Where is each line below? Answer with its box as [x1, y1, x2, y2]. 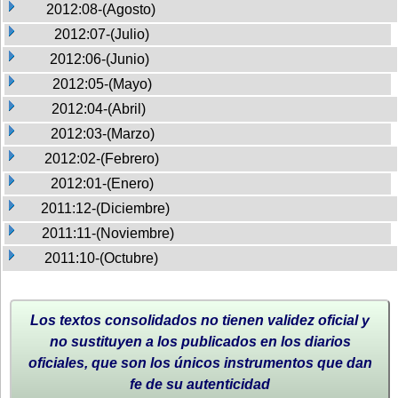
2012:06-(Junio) [50, 51, 149, 67]
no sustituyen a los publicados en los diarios [49, 333, 351, 349]
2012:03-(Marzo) [51, 125, 155, 141]
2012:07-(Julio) [54, 26, 149, 42]
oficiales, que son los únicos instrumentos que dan [28, 354, 372, 370]
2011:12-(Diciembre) [41, 200, 170, 216]
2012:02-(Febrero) [44, 150, 159, 166]
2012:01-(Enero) [51, 175, 154, 191]
